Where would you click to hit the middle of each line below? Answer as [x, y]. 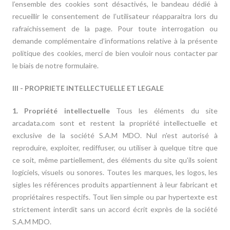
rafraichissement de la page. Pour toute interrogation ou [115, 28]
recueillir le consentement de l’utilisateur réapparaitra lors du [115, 16]
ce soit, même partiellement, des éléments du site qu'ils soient [115, 160]
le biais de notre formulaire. [56, 65]
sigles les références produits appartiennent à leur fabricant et [115, 185]
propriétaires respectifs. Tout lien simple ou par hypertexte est [115, 197]
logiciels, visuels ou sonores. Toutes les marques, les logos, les [115, 172]
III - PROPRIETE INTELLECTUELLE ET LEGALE [89, 88]
